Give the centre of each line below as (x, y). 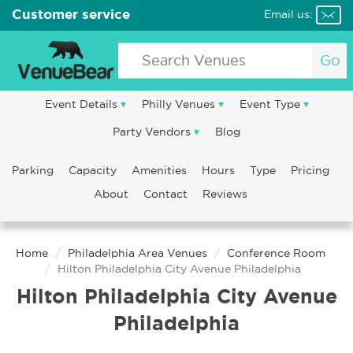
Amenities (161, 170)
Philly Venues (180, 104)
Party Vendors (153, 132)
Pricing (310, 170)
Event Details (82, 104)
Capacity (94, 170)
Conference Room (276, 253)
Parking (34, 170)
